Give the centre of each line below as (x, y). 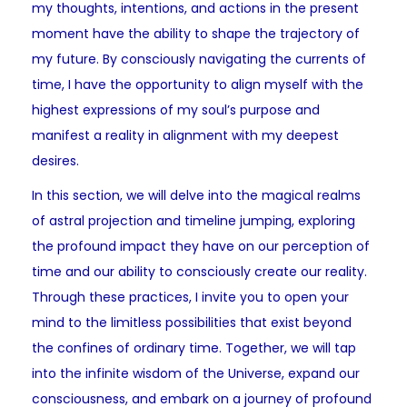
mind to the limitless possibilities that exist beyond (192, 323)
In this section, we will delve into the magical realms (196, 196)
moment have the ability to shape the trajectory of (196, 34)
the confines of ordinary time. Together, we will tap (194, 348)
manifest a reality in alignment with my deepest (185, 136)
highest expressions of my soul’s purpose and (176, 110)
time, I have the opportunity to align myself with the (198, 85)
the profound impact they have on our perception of (201, 247)
